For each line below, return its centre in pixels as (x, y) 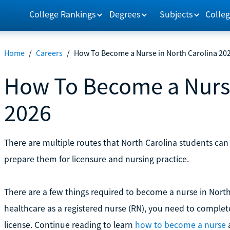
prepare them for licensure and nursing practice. (96, 159)
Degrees (125, 14)
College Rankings (62, 14)
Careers (49, 53)
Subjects (177, 14)
